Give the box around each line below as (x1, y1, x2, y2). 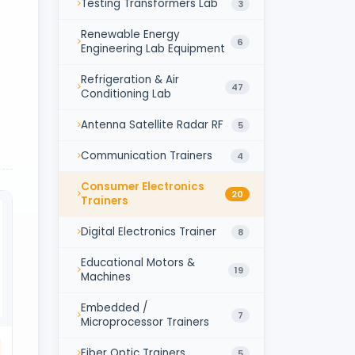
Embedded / (81, 300, 147, 315)
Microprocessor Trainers (81, 314, 209, 330)
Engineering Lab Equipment (81, 40, 225, 56)
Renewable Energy (81, 26, 180, 42)
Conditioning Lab (81, 86, 171, 101)
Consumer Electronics (81, 178, 204, 194)
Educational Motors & (81, 254, 195, 270)
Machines (81, 269, 131, 284)
